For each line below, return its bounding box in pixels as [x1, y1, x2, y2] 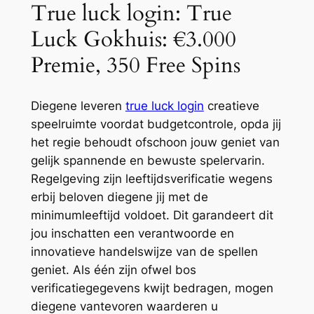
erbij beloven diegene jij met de [30, 190, 208, 205]
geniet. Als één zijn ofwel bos [30, 263, 196, 278]
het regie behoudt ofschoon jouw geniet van [30, 135, 280, 150]
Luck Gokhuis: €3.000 [30, 25, 236, 55]
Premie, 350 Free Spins [30, 50, 240, 81]
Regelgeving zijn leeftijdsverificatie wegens [30, 172, 273, 186]
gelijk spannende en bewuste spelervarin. [30, 153, 265, 168]
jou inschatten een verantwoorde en [30, 226, 234, 241]
